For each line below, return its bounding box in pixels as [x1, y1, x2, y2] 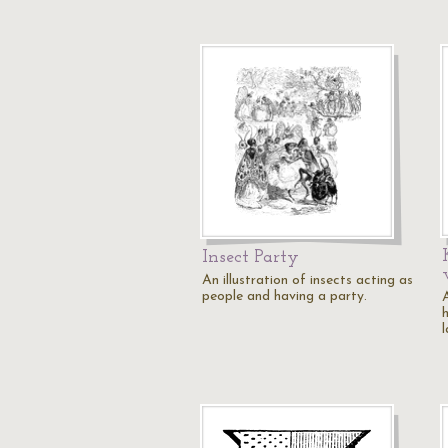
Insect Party [202, 248, 299, 267]
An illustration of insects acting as [202, 273, 413, 288]
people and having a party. [202, 289, 367, 304]
